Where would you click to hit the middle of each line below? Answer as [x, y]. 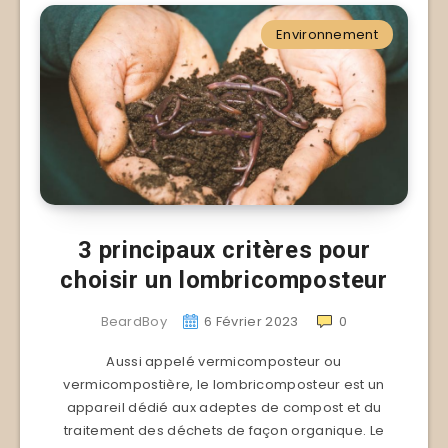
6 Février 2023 [251, 321]
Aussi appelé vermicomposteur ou [224, 361]
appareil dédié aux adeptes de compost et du [224, 407]
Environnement [327, 34]
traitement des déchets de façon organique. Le [224, 430]
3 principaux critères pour [224, 249]
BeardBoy [133, 321]
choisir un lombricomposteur [224, 279]
